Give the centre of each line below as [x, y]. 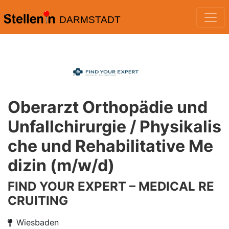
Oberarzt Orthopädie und [108, 107]
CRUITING [38, 201]
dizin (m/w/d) [61, 165]
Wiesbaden [38, 222]
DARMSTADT [90, 20]
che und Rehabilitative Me [110, 146]
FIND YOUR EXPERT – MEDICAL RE [111, 186]
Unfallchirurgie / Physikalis [114, 127]
